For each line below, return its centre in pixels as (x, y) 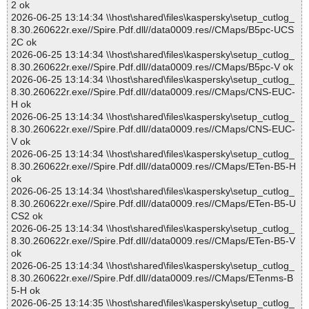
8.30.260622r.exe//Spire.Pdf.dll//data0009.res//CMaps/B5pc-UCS (152, 30)
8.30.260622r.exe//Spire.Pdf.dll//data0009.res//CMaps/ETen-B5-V (153, 241)
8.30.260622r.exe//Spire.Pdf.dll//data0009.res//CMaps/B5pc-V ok (152, 67)
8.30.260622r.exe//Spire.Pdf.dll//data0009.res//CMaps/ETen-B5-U (153, 204)
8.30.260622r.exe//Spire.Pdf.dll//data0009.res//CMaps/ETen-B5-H (153, 167)
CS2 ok (27, 216)
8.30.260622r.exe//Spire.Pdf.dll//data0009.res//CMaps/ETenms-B (152, 278)
